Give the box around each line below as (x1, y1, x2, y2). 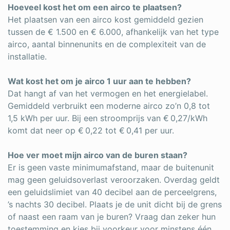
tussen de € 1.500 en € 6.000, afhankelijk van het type (8, 27, 219, 37)
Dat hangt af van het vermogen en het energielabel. (8, 88, 208, 99)
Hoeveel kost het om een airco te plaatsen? (8, 2, 182, 13)
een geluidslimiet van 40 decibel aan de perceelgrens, (8, 187, 217, 198)
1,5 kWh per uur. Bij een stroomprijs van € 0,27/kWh (8, 113, 207, 124)
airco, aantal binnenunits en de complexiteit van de (8, 39, 206, 50)
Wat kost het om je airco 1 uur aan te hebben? (8, 76, 191, 87)
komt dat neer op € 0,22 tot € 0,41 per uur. (8, 125, 174, 136)
